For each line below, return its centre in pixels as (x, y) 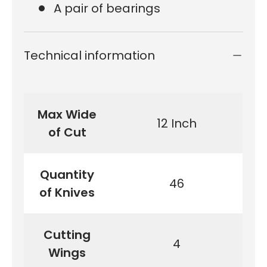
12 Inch (176, 123)
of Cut (67, 132)
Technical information (89, 55)
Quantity (67, 174)
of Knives (67, 192)
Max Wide (67, 114)
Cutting (67, 235)
